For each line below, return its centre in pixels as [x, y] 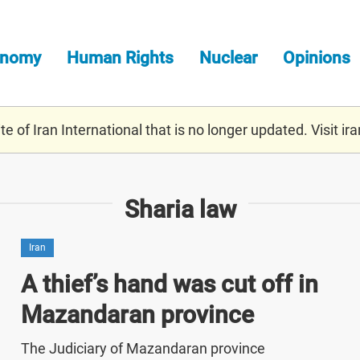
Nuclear [228, 57]
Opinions [317, 57]
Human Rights [120, 57]
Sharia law [180, 209]
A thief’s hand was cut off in [169, 284]
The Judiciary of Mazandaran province [143, 348]
